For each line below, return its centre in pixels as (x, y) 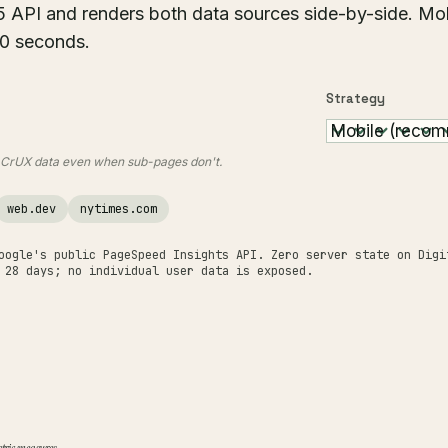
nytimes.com (118, 209)
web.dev (31, 209)
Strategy (356, 98)
